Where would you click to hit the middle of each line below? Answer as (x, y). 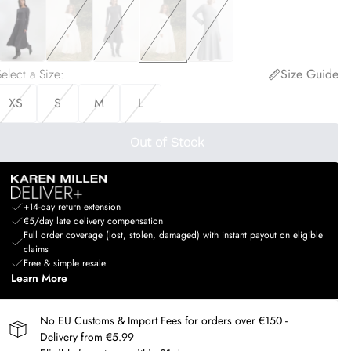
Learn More (39, 278)
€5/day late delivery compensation (93, 221)
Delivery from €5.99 (87, 337)
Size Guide (309, 74)
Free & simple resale (64, 263)
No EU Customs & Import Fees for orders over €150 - (163, 320)
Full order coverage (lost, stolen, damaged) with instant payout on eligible (173, 235)
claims (36, 249)
